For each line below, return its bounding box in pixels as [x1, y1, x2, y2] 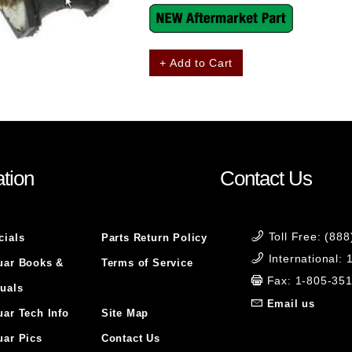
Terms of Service [101, 257, 193, 269]
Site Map [101, 307, 149, 319]
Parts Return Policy [101, 232, 207, 244]
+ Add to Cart [159, 57, 233, 70]
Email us [266, 298, 316, 310]
